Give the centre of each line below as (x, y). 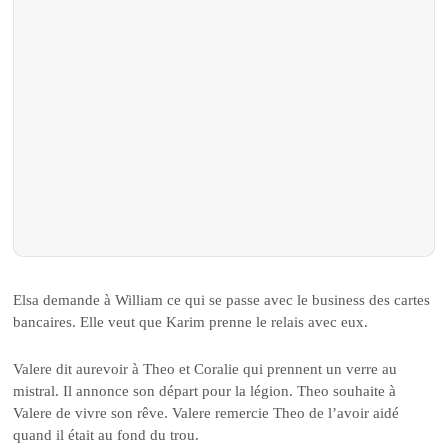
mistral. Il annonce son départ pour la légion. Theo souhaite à (205, 390)
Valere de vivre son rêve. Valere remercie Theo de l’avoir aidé (206, 412)
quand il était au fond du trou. (106, 434)
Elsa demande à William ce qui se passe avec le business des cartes (222, 300)
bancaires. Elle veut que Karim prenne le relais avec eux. (191, 322)
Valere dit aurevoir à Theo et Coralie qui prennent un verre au (205, 368)
